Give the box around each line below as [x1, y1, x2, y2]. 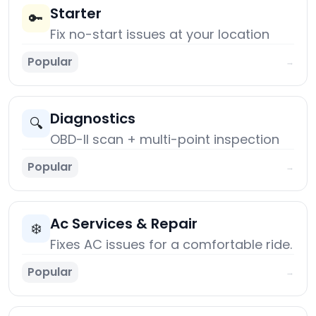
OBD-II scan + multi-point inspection [50, 130, 279, 149]
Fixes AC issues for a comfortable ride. [50, 236, 292, 254]
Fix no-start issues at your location [50, 25, 269, 44]
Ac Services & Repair [50, 214, 197, 234]
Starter [50, 4, 102, 24]
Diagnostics [50, 109, 135, 129]
